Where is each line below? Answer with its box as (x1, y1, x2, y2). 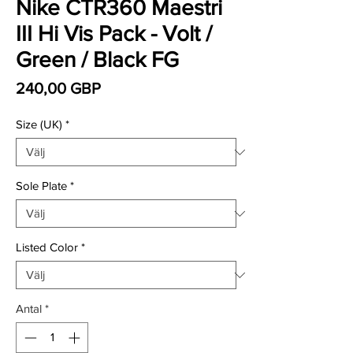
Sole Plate (16, 179, 67, 192)
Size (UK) (16, 117, 62, 131)
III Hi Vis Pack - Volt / (16, 21, 212, 46)
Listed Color (16, 240, 78, 254)
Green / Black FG (16, 47, 179, 72)
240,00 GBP (16, 80, 101, 97)
